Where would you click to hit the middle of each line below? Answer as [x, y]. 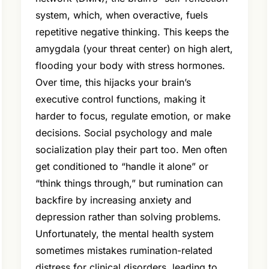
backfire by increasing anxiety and [113, 200]
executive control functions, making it [120, 99]
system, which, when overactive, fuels [121, 15]
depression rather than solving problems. [128, 217]
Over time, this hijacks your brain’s [113, 83]
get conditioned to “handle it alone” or [122, 167]
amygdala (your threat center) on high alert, [134, 49]
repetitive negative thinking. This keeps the [132, 32]
